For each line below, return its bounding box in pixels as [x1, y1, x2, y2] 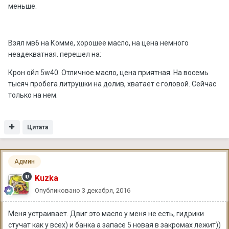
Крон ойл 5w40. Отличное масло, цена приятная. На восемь [8, 68, 209, 77]
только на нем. [8, 90, 58, 99]
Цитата [27, 123, 49, 131]
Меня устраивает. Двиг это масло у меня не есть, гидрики [8, 209, 204, 218]
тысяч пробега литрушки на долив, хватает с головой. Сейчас [8, 79, 216, 88]
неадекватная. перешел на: [8, 50, 101, 58]
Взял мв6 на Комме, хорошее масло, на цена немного [8, 38, 189, 47]
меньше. [8, 2, 37, 10]
